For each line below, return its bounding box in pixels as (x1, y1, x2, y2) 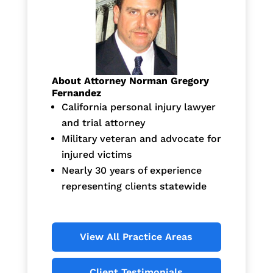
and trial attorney (61, 116, 145, 129)
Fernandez (51, 87, 101, 99)
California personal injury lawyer (61, 101, 216, 113)
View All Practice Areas (80, 230, 193, 243)
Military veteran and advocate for (61, 132, 221, 144)
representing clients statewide (61, 180, 207, 192)
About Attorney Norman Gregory (51, 74, 209, 87)
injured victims (61, 148, 132, 160)
